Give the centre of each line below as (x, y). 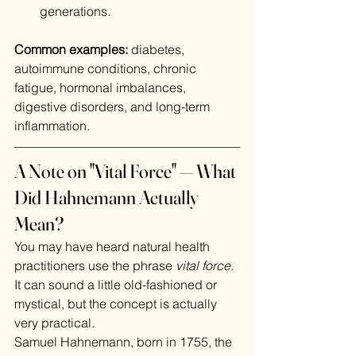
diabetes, (158, 50)
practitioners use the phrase (95, 266)
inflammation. (52, 126)
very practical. (54, 323)
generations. (75, 12)
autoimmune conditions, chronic (107, 69)
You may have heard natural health (114, 247)
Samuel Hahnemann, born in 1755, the (125, 342)
